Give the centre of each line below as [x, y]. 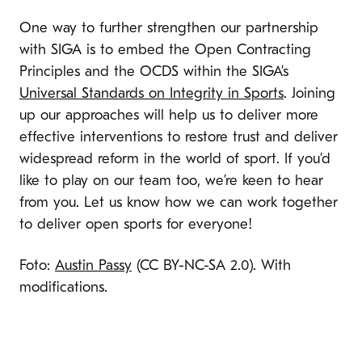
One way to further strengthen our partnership [169, 29]
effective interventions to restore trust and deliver [179, 138]
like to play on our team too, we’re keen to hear [171, 182]
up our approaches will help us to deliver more [169, 116]
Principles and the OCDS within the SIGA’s [154, 73]
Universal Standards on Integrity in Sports [152, 95]
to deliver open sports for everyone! [136, 225]
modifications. [63, 288]
